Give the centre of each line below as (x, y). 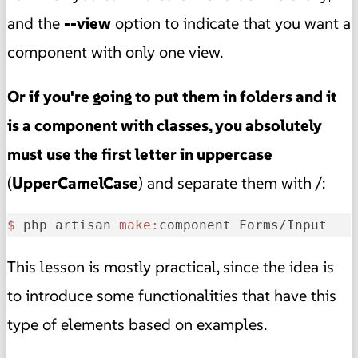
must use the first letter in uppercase (140, 155)
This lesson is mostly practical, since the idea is (171, 267)
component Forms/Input (243, 225)
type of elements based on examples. (137, 325)
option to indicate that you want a (231, 24)
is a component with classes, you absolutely (165, 126)
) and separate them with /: (232, 183)
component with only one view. (115, 52)
